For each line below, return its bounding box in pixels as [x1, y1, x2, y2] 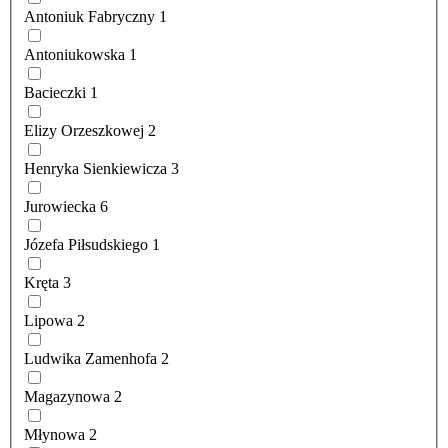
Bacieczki [24, 84, 86, 102]
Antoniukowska [24, 46, 125, 64]
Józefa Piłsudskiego [24, 236, 148, 254]
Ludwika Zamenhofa [24, 350, 157, 368]
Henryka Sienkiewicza [24, 160, 167, 178]
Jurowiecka [24, 198, 96, 216]
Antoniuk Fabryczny [24, 8, 155, 26]
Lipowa [24, 312, 73, 330]
